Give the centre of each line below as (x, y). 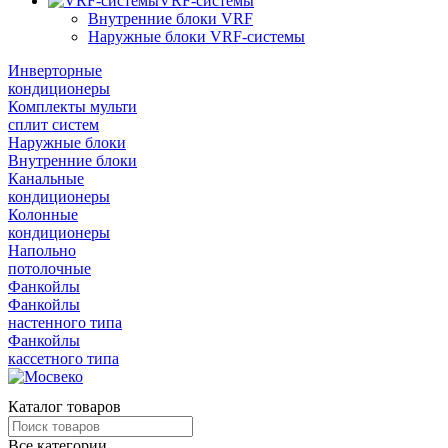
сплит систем (53, 124)
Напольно (42, 250)
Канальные (46, 178)
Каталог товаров (64, 406)
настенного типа (65, 322)
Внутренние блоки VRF (170, 18)
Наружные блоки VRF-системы (196, 36)
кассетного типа (63, 358)
